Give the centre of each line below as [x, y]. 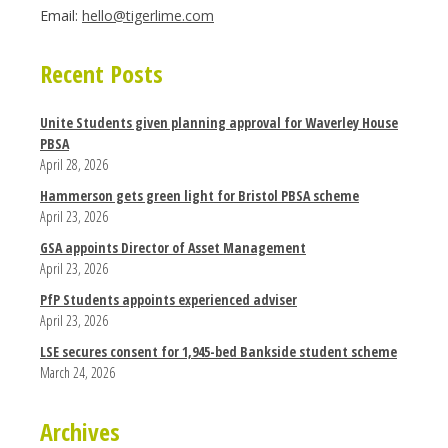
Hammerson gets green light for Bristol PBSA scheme [199, 196]
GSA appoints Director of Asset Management [173, 248]
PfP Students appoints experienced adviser [168, 300]
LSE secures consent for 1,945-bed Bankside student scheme [218, 352]
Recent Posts [101, 74]
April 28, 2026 [74, 165]
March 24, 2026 [77, 373]
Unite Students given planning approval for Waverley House [219, 123]
